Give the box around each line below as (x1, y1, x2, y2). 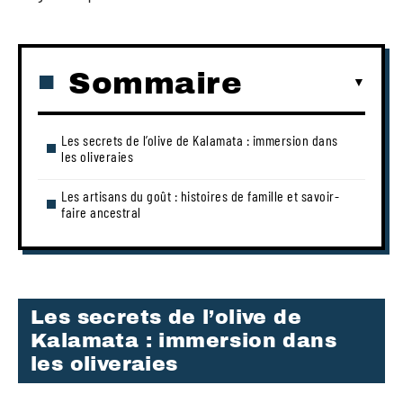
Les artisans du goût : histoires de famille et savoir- (61, 186, 339, 204)
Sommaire (68, 66, 242, 100)
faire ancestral (61, 202, 141, 220)
